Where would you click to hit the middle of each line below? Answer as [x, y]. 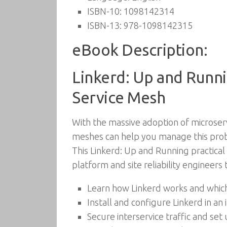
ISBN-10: [104, 11]
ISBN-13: [104, 25]
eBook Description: [140, 50]
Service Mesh [119, 98]
